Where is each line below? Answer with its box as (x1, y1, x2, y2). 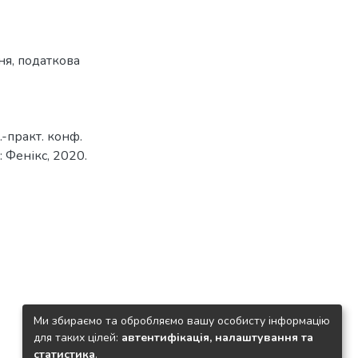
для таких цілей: (34, 329, 121, 345)
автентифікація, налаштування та (121, 329, 313, 345)
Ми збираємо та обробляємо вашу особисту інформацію (34, 312, 330, 328)
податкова (18, 51, 80, 70)
